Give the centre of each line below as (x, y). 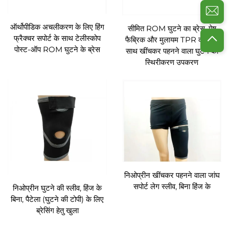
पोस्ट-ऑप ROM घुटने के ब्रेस (57, 49)
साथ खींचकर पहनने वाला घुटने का (172, 51)
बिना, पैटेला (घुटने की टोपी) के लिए (57, 199)
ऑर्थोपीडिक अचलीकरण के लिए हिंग (57, 27)
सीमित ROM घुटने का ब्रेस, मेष (172, 28)
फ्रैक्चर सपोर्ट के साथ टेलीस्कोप (57, 38)
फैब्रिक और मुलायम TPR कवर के (172, 39)
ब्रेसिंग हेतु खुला (57, 211)
